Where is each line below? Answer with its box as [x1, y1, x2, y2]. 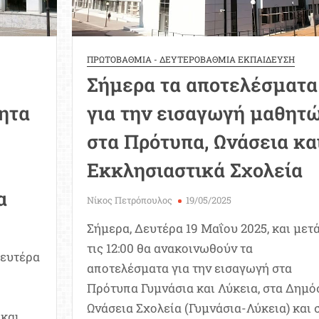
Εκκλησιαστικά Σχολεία [86, 157, 303, 183]
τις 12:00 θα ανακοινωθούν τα [86, 240, 253, 257]
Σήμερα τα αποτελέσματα [86, 72, 318, 98]
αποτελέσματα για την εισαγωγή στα [86, 260, 292, 277]
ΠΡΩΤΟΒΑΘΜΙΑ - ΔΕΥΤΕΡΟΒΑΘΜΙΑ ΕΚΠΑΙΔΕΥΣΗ [86, 53, 295, 66]
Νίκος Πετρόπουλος [86, 194, 172, 207]
